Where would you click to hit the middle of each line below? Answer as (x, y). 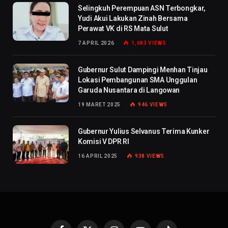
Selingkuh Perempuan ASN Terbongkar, (142, 8)
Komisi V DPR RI (104, 141)
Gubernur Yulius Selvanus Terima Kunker (144, 131)
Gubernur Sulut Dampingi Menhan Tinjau (143, 69)
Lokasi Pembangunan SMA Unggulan (138, 80)
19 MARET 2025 (99, 104)
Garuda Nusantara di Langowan (129, 90)
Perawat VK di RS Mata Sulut (123, 28)
